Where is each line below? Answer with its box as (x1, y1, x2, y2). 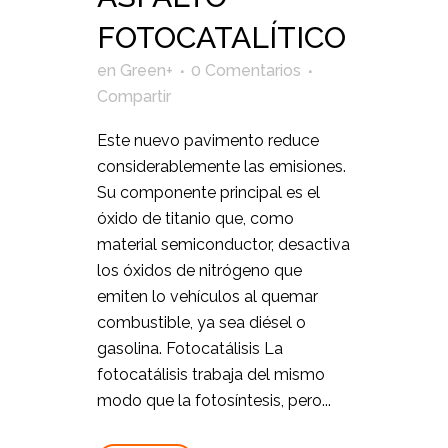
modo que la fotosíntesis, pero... (97, 390, 331, 410)
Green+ (120, 60, 173, 80)
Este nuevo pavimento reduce (97, 130, 319, 150)
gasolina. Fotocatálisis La (97, 338, 283, 358)
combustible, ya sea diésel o (97, 312, 306, 332)
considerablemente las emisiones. (97, 156, 346, 176)
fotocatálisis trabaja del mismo (97, 364, 325, 384)
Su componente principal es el (97, 182, 320, 202)
